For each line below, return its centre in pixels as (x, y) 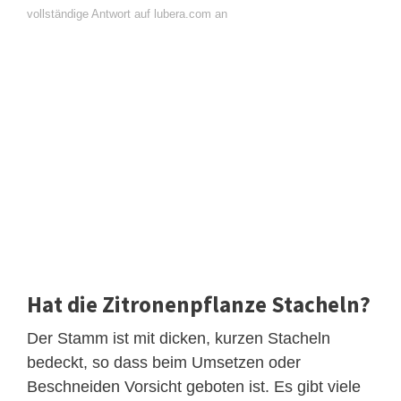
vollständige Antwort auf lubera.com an (127, 14)
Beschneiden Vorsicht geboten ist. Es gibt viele (194, 387)
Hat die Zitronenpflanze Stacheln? (199, 305)
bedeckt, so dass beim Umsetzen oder (164, 363)
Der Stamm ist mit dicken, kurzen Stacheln (179, 339)
